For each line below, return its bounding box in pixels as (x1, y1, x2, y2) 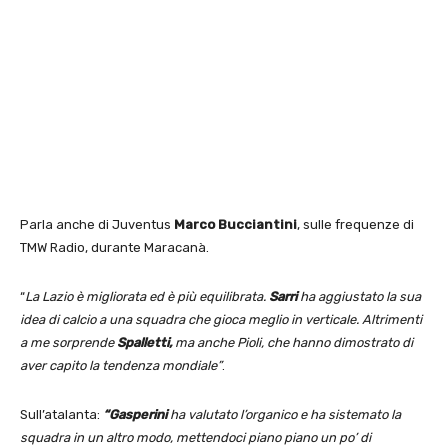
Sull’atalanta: (20, 406, 103, 422)
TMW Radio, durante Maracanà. (20, 239, 209, 255)
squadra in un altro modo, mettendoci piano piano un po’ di (20, 429, 371, 445)
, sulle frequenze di (297, 216, 414, 232)
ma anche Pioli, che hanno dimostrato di (172, 334, 413, 350)
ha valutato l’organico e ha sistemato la (167, 406, 401, 422)
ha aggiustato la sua (297, 288, 421, 304)
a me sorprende (20, 334, 117, 350)
